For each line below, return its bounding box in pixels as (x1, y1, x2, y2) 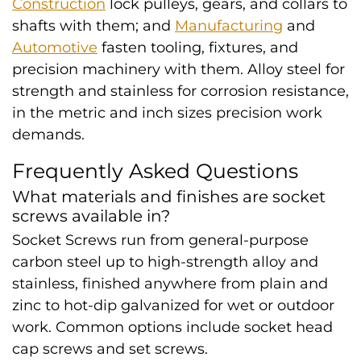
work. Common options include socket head (12, 318, 333, 336)
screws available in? (12, 206, 170, 226)
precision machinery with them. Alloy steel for (12, 60, 345, 78)
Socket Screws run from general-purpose (12, 231, 309, 249)
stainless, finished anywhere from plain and (12, 275, 328, 293)
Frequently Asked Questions (12, 159, 298, 183)
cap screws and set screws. (12, 340, 208, 358)
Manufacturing (175, 17, 283, 35)
